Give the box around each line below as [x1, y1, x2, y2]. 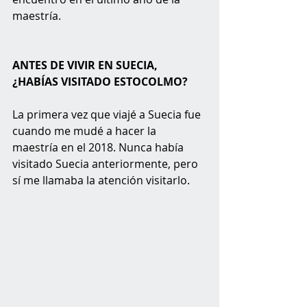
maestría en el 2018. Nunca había [12, 139, 186, 155]
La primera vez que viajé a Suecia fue [12, 106, 204, 122]
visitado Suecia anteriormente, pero [12, 156, 201, 171]
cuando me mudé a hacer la [12, 123, 159, 138]
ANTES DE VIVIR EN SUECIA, [12, 57, 160, 73]
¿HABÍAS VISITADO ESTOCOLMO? [12, 73, 191, 89]
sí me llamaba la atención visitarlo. [12, 172, 193, 188]
